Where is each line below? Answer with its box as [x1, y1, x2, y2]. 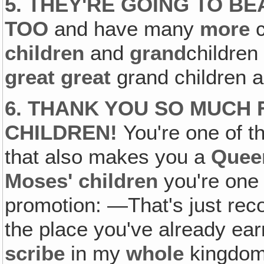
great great [5, 65, 117, 89]
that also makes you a [5, 144, 212, 169]
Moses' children [5, 169, 164, 193]
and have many [54, 16, 200, 41]
